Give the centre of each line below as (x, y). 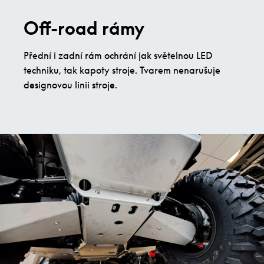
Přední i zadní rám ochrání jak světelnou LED (118, 56)
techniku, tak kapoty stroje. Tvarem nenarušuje (122, 70)
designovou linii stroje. (70, 85)
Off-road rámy (84, 29)
